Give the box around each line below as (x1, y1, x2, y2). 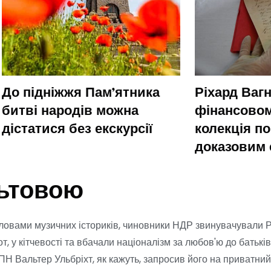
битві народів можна (2, 106, 139, 119)
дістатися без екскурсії (2, 124, 152, 137)
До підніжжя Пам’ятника (2, 88, 160, 100)
